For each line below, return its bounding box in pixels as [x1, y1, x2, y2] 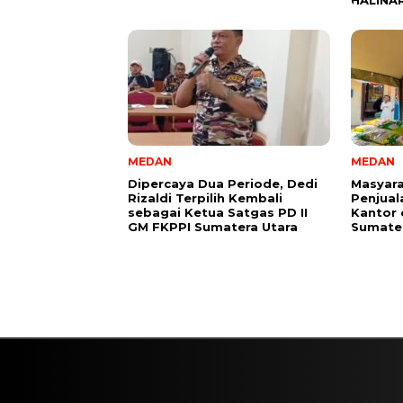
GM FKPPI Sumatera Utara [128, 219, 298, 235]
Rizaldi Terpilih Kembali [128, 191, 282, 206]
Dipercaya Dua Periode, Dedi [128, 176, 318, 192]
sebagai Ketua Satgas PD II [128, 205, 308, 220]
